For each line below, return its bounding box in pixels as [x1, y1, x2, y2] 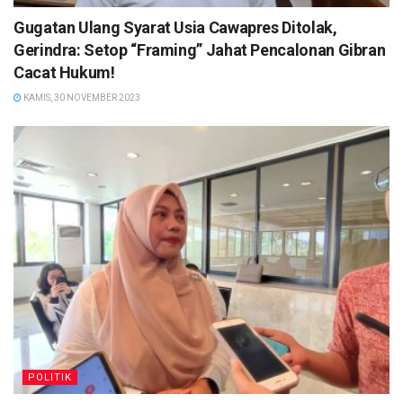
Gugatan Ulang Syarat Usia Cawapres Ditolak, [13, 17, 337, 37]
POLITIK [28, 372, 72, 384]
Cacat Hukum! [13, 62, 115, 82]
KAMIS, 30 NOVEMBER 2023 [22, 92, 140, 103]
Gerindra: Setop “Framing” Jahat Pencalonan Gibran [13, 40, 386, 59]
